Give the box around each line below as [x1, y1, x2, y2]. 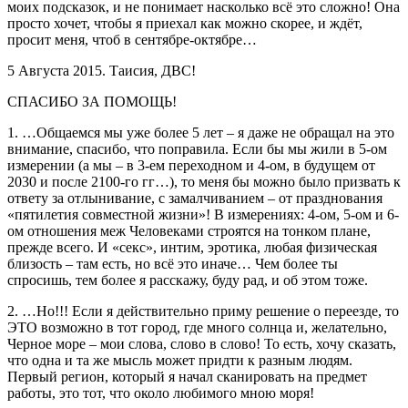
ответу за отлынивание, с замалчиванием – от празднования [7, 189, 382, 206]
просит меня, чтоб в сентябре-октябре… [7, 31, 257, 47]
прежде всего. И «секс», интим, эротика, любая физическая [7, 239, 377, 255]
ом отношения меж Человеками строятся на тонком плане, [7, 222, 371, 239]
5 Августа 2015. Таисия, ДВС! [7, 62, 196, 78]
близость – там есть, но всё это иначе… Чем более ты [7, 255, 338, 271]
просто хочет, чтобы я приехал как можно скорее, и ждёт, [7, 15, 362, 31]
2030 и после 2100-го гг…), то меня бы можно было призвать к [7, 173, 401, 189]
